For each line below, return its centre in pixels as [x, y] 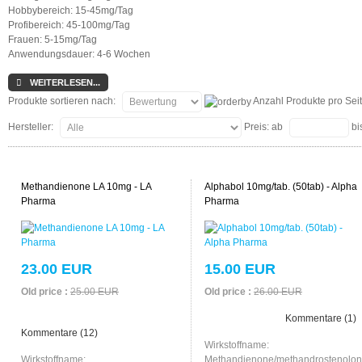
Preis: [257, 127]
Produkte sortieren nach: [63, 101]
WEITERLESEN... [63, 82]
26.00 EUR [278, 291]
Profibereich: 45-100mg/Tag [69, 25]
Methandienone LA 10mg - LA [86, 186]
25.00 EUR [94, 291]
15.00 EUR [240, 269]
